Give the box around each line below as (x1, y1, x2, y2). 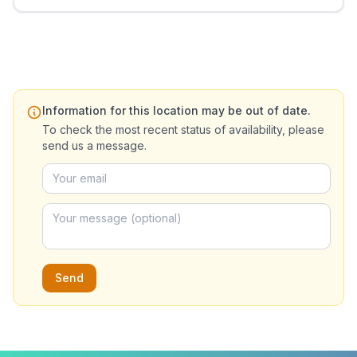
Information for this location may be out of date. (42, 103, 311, 117)
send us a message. (42, 138, 147, 152)
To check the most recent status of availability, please (42, 122, 324, 136)
